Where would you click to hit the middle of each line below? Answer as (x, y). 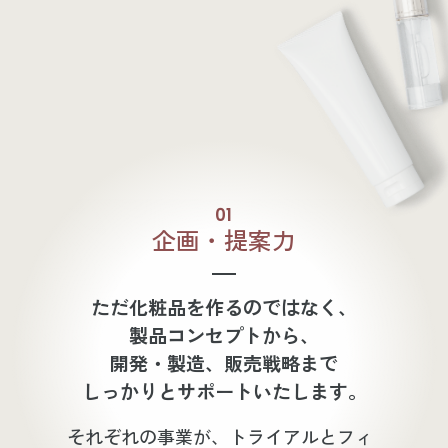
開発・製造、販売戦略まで (224, 363)
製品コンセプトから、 (224, 335)
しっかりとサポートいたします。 (224, 391)
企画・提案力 (224, 239)
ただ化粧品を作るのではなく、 (224, 307)
